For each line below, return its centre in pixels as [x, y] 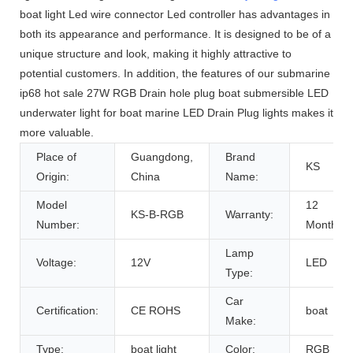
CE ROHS [156, 310]
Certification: [67, 310]
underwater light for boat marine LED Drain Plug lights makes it [176, 112]
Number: [58, 224]
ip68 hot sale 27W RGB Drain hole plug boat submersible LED [174, 93]
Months [324, 224]
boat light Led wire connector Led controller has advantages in [175, 14]
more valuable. [57, 132]
